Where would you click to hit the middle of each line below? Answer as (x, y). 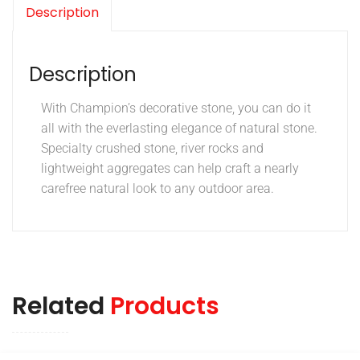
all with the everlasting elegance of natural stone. (179, 129)
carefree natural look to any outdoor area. (157, 189)
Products (165, 307)
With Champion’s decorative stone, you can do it (176, 108)
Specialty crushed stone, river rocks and (152, 149)
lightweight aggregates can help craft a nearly (170, 169)
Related (61, 307)
